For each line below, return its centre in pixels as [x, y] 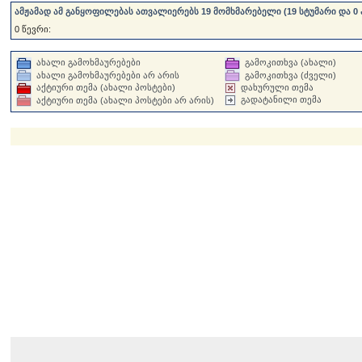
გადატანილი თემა [282, 100]
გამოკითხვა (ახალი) [291, 62]
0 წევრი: [33, 29]
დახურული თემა [278, 88]
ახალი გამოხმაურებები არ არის [108, 75]
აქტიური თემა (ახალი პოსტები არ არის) [126, 100]
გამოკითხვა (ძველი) [291, 75]
